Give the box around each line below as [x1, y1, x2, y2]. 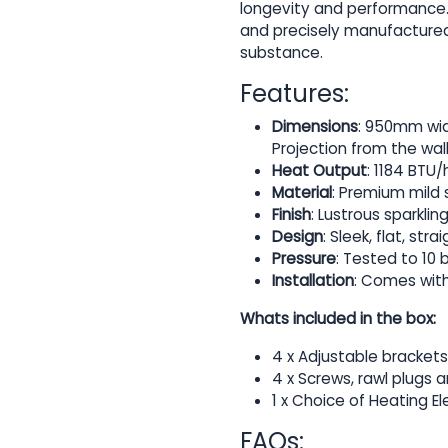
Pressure [272, 248, 336, 270]
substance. [240, 42, 323, 64]
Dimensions [272, 116, 358, 138]
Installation [272, 270, 354, 292]
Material [272, 182, 332, 204]
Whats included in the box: [240, 308, 436, 330]
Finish [272, 204, 311, 226]
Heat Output [272, 160, 367, 182]
